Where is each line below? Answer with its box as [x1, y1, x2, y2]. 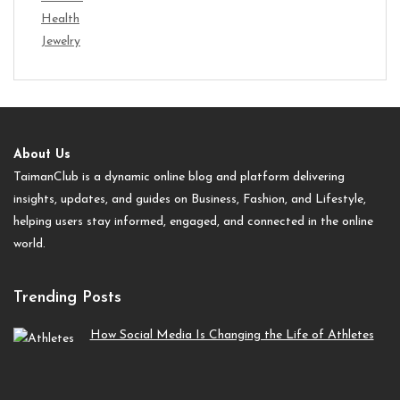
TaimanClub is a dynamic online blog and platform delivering [13, 170, 345, 184]
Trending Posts [13, 289, 121, 307]
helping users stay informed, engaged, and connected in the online [13, 214, 373, 229]
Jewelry [41, 34, 80, 48]
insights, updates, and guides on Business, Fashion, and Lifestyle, [13, 192, 366, 206]
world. [13, 237, 46, 251]
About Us [13, 147, 71, 162]
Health [41, 12, 79, 26]
